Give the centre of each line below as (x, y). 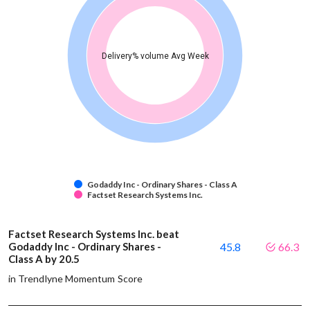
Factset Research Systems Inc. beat (94, 234)
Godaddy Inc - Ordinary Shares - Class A (162, 184)
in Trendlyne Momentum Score (75, 278)
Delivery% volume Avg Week (155, 56)
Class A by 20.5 (45, 258)
